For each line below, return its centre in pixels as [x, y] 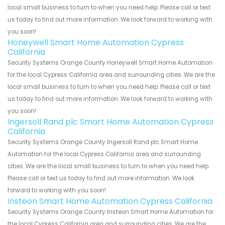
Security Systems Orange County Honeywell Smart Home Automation [110, 63]
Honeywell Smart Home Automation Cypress [96, 43]
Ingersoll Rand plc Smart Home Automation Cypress [110, 122]
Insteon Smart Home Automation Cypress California [110, 201]
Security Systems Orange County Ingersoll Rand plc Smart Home [103, 142]
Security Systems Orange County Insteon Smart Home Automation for [110, 212]
